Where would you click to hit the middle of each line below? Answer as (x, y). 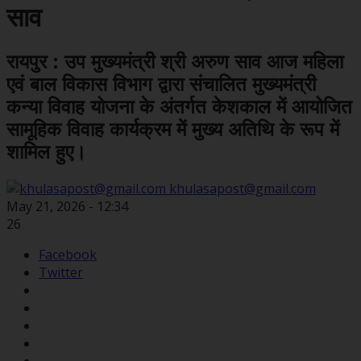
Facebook (68, 254)
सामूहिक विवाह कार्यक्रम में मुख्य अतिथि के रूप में (173, 129)
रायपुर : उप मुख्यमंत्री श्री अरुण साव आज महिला (175, 61)
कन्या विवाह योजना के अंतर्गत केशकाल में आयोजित (179, 106)
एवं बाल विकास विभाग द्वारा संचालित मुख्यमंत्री (161, 84)
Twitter (61, 272)
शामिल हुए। (46, 151)
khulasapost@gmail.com (241, 188)
